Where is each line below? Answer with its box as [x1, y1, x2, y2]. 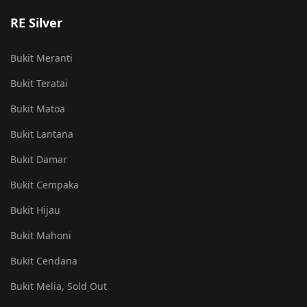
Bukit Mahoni [10, 229, 71, 242]
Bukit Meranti [10, 51, 73, 64]
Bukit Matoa [10, 102, 65, 115]
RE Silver [10, 14, 62, 31]
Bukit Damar [10, 153, 67, 166]
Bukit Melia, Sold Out [10, 280, 107, 293]
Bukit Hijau [10, 204, 60, 217]
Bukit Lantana [10, 127, 73, 140]
